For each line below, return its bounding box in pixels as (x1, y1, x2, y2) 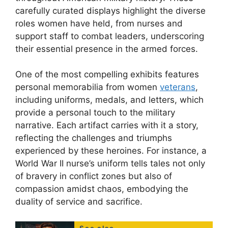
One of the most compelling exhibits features (15, 69, 199, 80)
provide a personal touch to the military (15, 107, 175, 118)
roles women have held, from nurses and (15, 18, 183, 28)
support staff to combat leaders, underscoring (15, 31, 204, 41)
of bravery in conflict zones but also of (15, 171, 172, 182)
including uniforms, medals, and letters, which (15, 95, 204, 105)
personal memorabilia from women (15, 82, 160, 93)
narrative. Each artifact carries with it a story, (15, 120, 198, 131)
